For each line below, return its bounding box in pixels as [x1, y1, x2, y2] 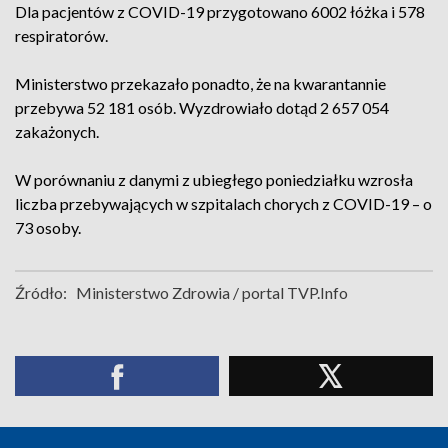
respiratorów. [15, 26, 108, 45]
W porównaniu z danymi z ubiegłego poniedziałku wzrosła [15, 170, 413, 189]
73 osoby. [15, 218, 81, 237]
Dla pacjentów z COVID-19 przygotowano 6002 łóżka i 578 [15, 2, 425, 21]
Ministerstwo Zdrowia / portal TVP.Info [76, 283, 348, 302]
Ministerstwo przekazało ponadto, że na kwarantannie [15, 74, 386, 93]
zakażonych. [15, 122, 99, 141]
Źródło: [15, 283, 67, 302]
